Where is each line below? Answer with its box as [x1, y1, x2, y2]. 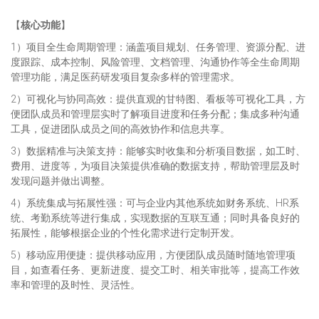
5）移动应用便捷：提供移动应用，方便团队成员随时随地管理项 [11, 249, 296, 261]
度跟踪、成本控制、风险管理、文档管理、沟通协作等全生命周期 [11, 56, 300, 68]
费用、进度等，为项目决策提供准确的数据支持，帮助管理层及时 [11, 160, 300, 172]
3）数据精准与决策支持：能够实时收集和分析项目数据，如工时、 [11, 145, 305, 157]
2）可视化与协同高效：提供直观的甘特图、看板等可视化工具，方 [11, 93, 305, 105]
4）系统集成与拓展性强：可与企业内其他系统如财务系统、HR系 [11, 197, 299, 209]
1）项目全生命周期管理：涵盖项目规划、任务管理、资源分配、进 [11, 41, 305, 53]
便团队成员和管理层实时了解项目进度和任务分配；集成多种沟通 [11, 108, 300, 120]
